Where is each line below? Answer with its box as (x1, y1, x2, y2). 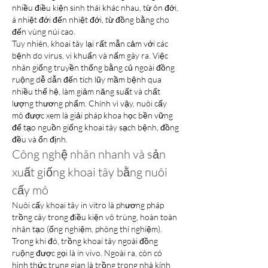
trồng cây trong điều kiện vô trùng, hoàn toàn (12, 212, 177, 222)
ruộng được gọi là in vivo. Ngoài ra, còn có (12, 248, 162, 258)
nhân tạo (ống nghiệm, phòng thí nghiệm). (12, 224, 162, 234)
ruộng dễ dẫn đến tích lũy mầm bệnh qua (12, 74, 162, 84)
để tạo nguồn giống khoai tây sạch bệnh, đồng (12, 122, 179, 132)
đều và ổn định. (12, 134, 68, 144)
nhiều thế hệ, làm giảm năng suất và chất (12, 86, 160, 96)
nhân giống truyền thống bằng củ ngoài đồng (12, 62, 175, 72)
